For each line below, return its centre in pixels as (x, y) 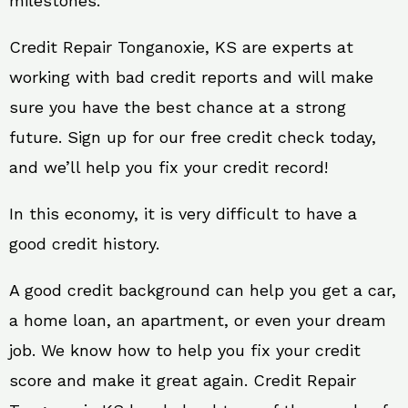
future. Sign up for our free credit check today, (193, 137)
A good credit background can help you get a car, (203, 290)
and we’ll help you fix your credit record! (168, 167)
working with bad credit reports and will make (191, 77)
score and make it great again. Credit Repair (183, 380)
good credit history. (84, 244)
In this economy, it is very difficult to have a (183, 214)
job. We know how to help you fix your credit (185, 350)
